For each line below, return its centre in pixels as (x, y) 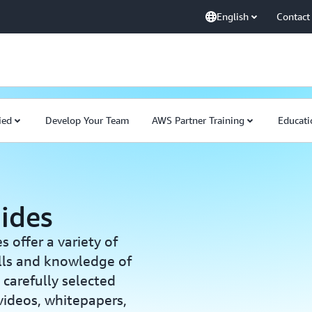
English (233, 16)
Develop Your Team (87, 120)
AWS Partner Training (198, 120)
